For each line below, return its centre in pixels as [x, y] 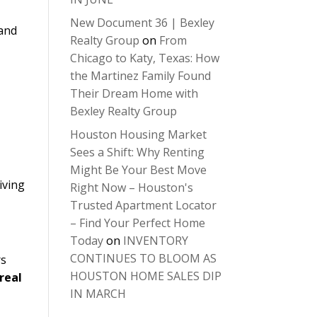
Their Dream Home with [134, 93]
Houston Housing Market [138, 134]
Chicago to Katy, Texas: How [144, 58]
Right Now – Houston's [131, 188]
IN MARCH [98, 294]
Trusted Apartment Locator [143, 205]
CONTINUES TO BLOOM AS [143, 258]
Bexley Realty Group [123, 111]
